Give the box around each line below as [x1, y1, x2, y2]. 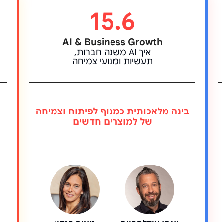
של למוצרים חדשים [72, 116, 152, 127]
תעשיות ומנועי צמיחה [72, 56, 153, 67]
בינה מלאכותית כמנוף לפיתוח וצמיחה [35, 106, 189, 117]
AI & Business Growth [62, 36, 163, 48]
